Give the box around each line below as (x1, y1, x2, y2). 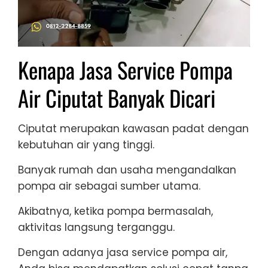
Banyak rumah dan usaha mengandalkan (18, 163, 236, 178)
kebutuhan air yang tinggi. (18, 138, 154, 153)
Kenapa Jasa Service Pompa (18, 53, 233, 87)
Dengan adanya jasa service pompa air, (18, 245, 227, 260)
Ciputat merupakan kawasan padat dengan (18, 121, 249, 136)
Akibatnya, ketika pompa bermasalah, (18, 204, 213, 219)
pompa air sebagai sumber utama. (18, 179, 200, 194)
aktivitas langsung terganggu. (18, 220, 175, 235)
